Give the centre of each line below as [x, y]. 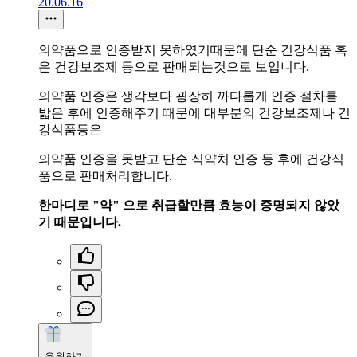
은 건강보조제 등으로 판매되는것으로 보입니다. [174, 66]
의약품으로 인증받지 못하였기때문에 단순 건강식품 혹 [193, 49]
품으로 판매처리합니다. [105, 175]
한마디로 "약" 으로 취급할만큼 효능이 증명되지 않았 [189, 205]
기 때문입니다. [80, 222]
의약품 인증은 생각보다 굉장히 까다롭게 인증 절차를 [188, 96]
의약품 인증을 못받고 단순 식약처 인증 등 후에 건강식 [191, 159]
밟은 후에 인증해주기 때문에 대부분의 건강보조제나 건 [194, 112]
